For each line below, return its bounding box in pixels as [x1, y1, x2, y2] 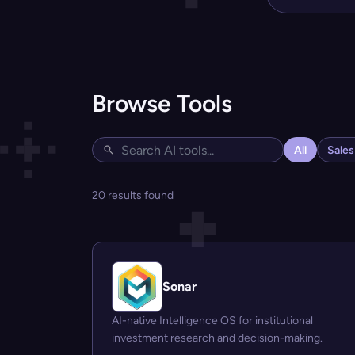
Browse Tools [92, 89, 232, 119]
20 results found [92, 189, 174, 203]
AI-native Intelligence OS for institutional [112, 314, 313, 328]
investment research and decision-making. [112, 331, 323, 345]
